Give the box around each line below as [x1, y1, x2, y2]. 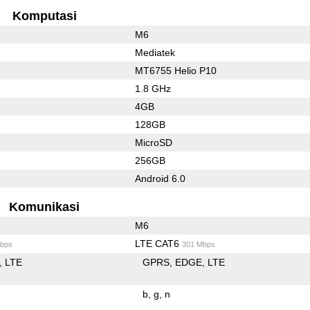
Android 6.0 [134, 172, 185, 184]
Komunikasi [9, 199, 80, 214]
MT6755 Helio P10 [134, 64, 217, 76]
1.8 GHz [134, 82, 171, 94]
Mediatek [134, 46, 175, 58]
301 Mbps [181, 239, 215, 248]
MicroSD [134, 136, 172, 148]
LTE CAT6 [134, 237, 182, 249]
